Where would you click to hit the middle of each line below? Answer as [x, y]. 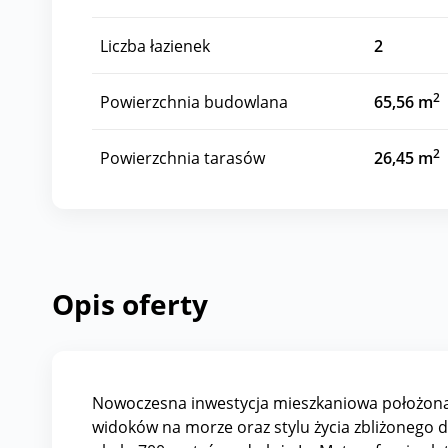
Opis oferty [130, 304]
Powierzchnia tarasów [182, 157]
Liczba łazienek [155, 45]
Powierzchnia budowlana [194, 101]
